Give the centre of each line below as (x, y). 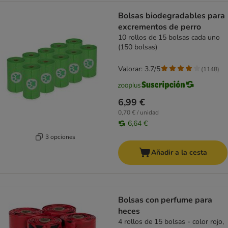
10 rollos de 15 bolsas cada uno (169, 38)
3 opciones (60, 137)
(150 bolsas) (138, 47)
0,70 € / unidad (138, 113)
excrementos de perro (160, 27)
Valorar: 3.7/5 (139, 69)
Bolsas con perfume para (165, 200)
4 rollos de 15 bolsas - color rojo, (171, 222)
